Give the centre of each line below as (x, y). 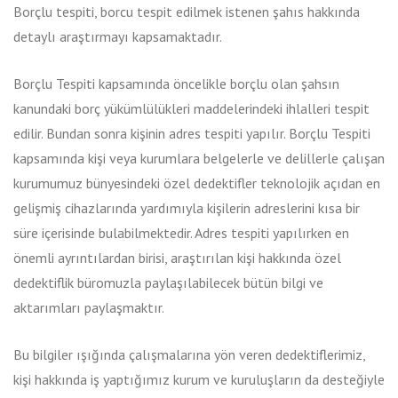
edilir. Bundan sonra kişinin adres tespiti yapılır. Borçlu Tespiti (192, 133)
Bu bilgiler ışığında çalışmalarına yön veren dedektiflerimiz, (189, 354)
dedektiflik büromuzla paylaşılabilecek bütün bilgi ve (168, 283)
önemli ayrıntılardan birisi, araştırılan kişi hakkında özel (177, 258)
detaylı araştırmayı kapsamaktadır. (118, 36)
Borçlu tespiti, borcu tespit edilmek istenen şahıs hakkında (187, 12)
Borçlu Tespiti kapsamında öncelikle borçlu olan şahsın (176, 84)
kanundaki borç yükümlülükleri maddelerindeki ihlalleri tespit (191, 108)
